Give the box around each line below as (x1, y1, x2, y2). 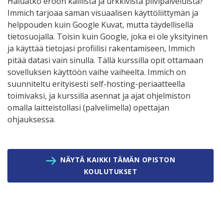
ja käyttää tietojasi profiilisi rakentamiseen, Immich (7, 43, 195, 54)
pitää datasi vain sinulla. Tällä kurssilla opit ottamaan (7, 55, 203, 66)
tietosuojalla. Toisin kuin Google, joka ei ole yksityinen (7, 31, 208, 42)
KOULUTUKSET (83, 167, 138, 177)
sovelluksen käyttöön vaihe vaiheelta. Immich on (7, 67, 186, 78)
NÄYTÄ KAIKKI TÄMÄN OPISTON (60, 155, 176, 165)
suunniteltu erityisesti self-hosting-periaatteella (7, 78, 185, 90)
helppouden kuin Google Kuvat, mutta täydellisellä (7, 19, 193, 31)
